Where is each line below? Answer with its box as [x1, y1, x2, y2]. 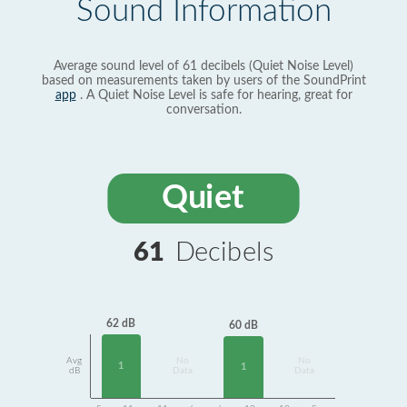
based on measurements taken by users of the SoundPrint [41, 74, 366, 87]
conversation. [165, 104, 242, 116]
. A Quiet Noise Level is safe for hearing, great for [75, 89, 352, 102]
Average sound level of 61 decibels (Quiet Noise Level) [54, 60, 353, 73]
